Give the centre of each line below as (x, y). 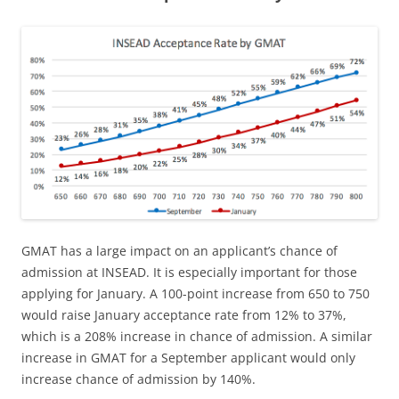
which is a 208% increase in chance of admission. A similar (197, 337)
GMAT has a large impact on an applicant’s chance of (179, 251)
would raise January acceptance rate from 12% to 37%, (184, 315)
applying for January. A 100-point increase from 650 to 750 (195, 294)
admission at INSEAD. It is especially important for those (189, 273)
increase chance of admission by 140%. (138, 379)
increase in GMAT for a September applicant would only (188, 358)
